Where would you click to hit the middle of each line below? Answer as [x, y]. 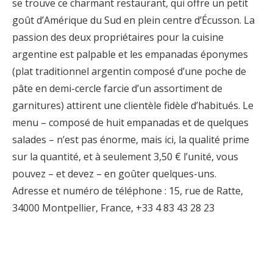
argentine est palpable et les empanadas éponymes [130, 54]
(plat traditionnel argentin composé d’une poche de [129, 71]
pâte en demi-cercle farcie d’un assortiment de [117, 88]
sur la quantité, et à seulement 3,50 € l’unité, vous [125, 157]
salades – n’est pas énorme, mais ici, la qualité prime [131, 140]
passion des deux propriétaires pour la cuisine [118, 37]
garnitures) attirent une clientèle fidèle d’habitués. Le [133, 105]
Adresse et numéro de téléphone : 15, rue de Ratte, [128, 191]
